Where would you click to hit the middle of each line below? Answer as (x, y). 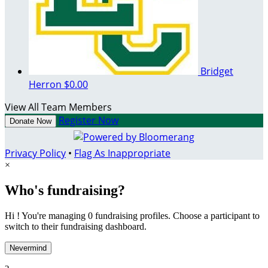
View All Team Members (58, 107)
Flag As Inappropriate (122, 153)
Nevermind (28, 248)
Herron (46, 85)
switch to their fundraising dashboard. (76, 226)
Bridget (217, 71)
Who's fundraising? (65, 191)
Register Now (89, 121)
